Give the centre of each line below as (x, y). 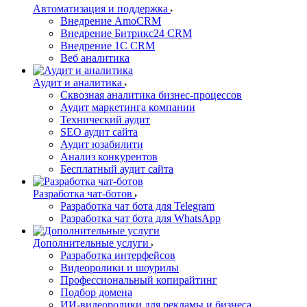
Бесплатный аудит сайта (117, 169)
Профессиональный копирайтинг (139, 280)
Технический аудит (105, 120)
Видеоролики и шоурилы (120, 268)
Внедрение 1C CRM (108, 46)
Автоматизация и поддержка (100, 9)
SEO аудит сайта (99, 132)
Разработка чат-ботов (83, 194)
